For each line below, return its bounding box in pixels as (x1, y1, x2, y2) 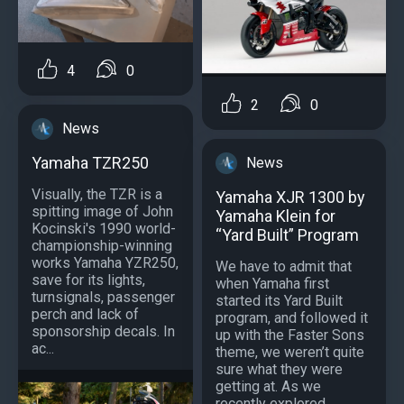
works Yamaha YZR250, (32, 253, 179, 271)
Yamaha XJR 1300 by (216, 187, 365, 207)
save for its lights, (32, 271, 145, 289)
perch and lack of (32, 305, 139, 323)
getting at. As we (216, 377, 321, 395)
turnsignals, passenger (32, 288, 175, 306)
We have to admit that (216, 257, 352, 275)
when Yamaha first (216, 274, 329, 292)
